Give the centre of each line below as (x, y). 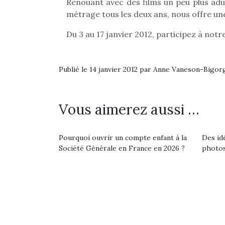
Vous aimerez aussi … (129, 109)
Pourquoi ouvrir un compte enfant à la (123, 138)
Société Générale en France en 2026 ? (122, 148)
